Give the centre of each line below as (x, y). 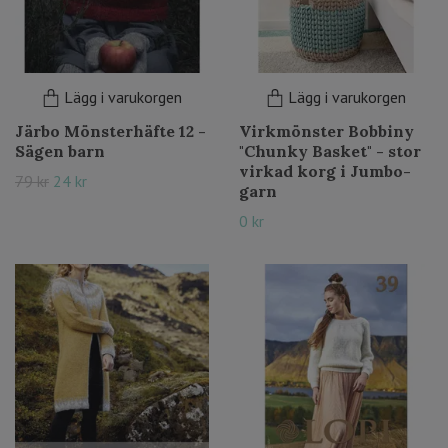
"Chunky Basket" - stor (330, 151)
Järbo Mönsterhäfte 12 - (110, 131)
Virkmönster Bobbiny (326, 131)
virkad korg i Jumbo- (325, 171)
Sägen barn (60, 151)
